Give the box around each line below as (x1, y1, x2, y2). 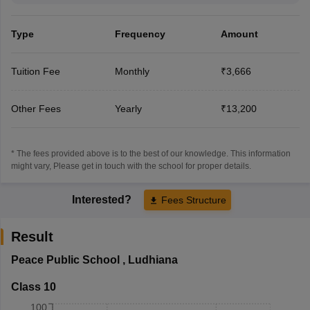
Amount (220, 28, 258, 39)
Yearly (114, 102, 142, 114)
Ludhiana (127, 253, 178, 266)
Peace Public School (10, 253, 120, 266)
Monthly (114, 65, 149, 77)
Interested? (72, 193, 134, 206)
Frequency (114, 28, 165, 39)
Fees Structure (161, 194, 226, 206)
